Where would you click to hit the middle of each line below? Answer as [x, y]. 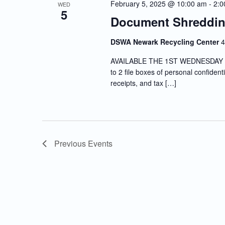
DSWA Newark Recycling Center [165, 42]
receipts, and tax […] [143, 83]
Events [100, 144]
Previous [71, 144]
